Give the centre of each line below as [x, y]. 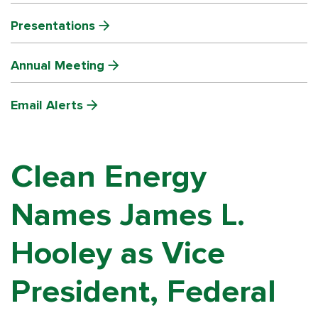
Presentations [53, 26]
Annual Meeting [57, 65]
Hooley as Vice [118, 253]
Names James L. [128, 215]
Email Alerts [47, 105]
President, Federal [143, 292]
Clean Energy [109, 177]
